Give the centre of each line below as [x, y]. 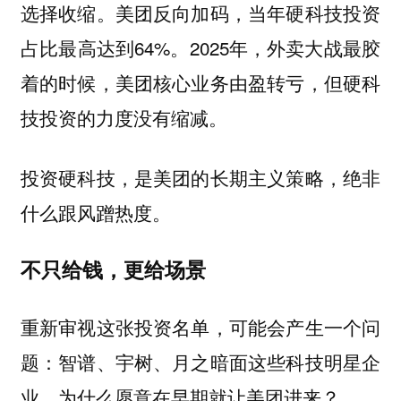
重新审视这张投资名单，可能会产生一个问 [200, 326]
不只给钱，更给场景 [113, 269]
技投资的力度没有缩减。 [124, 118]
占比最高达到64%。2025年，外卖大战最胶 [200, 48]
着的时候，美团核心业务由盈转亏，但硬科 [200, 83]
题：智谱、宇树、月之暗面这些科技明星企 [200, 361]
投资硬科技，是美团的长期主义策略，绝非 [200, 177]
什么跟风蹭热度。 [95, 212]
